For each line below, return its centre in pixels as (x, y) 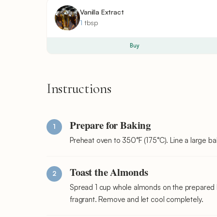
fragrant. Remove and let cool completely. (137, 199)
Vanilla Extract (102, 12)
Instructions (79, 88)
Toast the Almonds (109, 172)
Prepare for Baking (110, 125)
